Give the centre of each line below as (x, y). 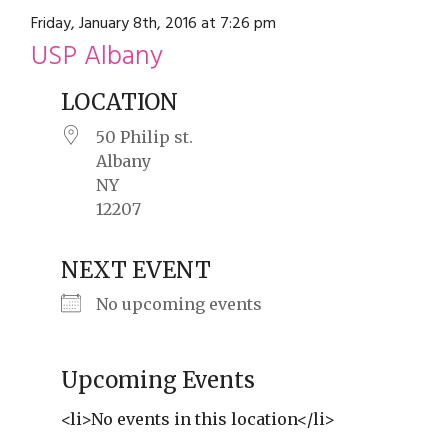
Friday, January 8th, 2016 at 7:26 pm (153, 24)
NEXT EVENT (136, 269)
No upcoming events (179, 303)
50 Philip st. (144, 137)
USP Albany (97, 58)
